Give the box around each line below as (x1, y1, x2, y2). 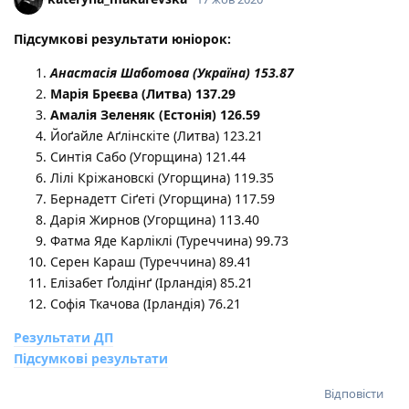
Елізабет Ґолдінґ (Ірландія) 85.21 (50, 274, 253, 292)
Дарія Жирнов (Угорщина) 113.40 (50, 211, 259, 229)
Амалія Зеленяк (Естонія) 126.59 (50, 106, 260, 124)
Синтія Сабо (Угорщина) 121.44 (50, 148, 246, 166)
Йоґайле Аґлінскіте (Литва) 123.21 (50, 127, 263, 145)
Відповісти (324, 385, 383, 403)
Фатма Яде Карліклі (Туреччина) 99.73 (50, 232, 288, 250)
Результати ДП (14, 329, 113, 347)
